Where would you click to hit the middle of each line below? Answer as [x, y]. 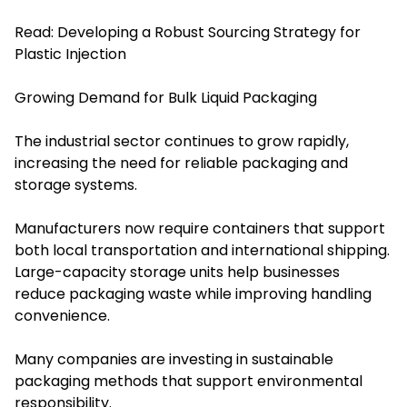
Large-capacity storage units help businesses [177, 273]
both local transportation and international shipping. [202, 251]
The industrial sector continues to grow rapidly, [182, 142]
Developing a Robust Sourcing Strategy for [209, 33]
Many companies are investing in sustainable [174, 360]
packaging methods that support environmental [189, 382]
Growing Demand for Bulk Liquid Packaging [166, 98]
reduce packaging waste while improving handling [193, 294]
